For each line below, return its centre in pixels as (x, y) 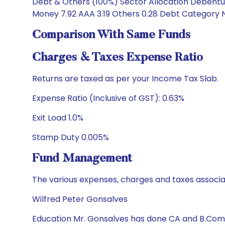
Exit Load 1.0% (58, 118)
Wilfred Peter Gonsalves (80, 199)
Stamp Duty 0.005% (71, 137)
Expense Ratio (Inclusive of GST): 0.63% (108, 98)
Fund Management (82, 159)
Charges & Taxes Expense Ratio (118, 58)
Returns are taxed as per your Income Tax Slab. (125, 79)
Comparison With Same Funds (111, 35)
